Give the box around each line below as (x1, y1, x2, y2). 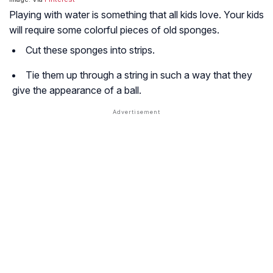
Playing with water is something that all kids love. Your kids (9, 9, 264, 21)
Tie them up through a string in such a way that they (26, 69, 252, 82)
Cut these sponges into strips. (26, 44, 155, 57)
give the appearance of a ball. (12, 84, 141, 97)
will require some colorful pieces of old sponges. (9, 24, 219, 37)
